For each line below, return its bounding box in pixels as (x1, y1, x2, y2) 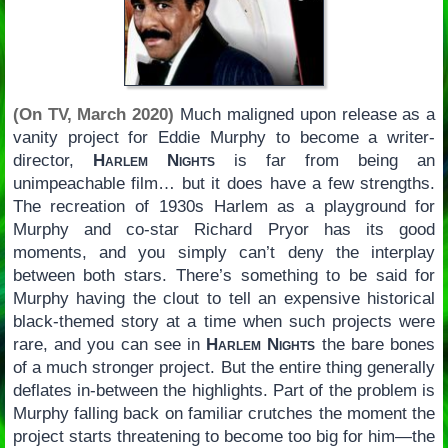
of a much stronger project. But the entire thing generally (12, 358, 436, 378)
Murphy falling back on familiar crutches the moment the (12, 404, 436, 424)
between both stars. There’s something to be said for (12, 266, 436, 286)
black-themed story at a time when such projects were (12, 312, 436, 332)
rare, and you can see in (12, 335, 207, 355)
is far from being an (214, 151, 436, 171)
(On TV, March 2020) (12, 105, 175, 125)
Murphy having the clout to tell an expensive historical (12, 289, 436, 309)
